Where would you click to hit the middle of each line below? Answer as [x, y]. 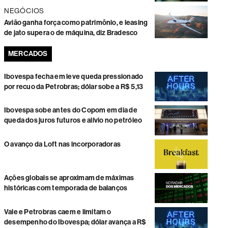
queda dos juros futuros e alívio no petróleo [73, 121]
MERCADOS [28, 54]
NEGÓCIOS [24, 11]
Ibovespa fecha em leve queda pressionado [74, 77]
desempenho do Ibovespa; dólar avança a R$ [75, 222]
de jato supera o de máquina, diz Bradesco [71, 33]
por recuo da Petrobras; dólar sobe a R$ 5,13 [74, 87]
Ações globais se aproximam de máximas [69, 178]
